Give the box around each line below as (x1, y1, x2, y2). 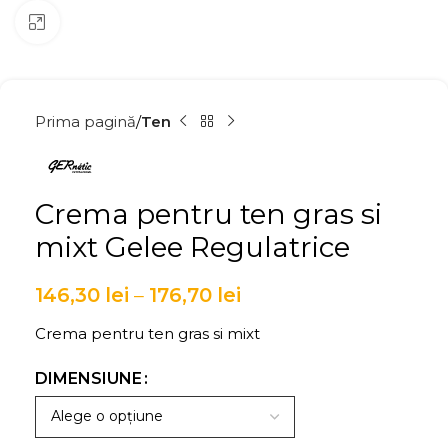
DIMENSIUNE (35, 368, 142, 388)
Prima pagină (35, 111, 136, 131)
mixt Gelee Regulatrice (35, 229, 350, 264)
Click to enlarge (59, 13, 172, 30)
